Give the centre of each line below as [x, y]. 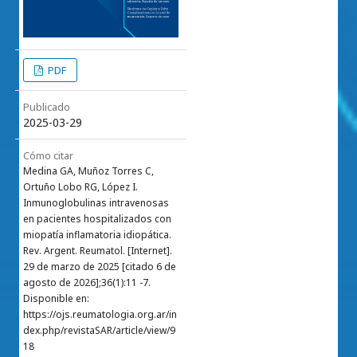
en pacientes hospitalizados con [97, 219]
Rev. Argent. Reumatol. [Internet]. [98, 251]
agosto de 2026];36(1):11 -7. [87, 283]
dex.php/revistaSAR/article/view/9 [99, 331]
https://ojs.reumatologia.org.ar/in [100, 315]
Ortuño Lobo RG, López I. [80, 187]
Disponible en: [56, 299]
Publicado [47, 107]
